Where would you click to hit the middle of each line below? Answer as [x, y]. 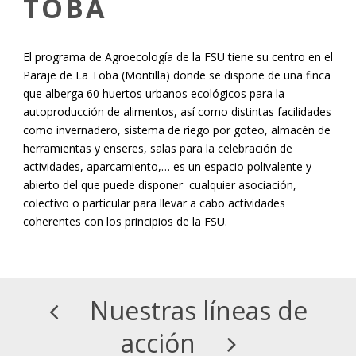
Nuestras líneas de [198, 311]
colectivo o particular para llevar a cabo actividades [154, 203]
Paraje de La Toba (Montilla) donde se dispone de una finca [177, 75]
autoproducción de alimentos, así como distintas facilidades [177, 112]
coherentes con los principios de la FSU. [125, 222]
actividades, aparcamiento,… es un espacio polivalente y [167, 167]
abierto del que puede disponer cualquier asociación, [160, 185]
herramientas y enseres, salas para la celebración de [158, 149]
